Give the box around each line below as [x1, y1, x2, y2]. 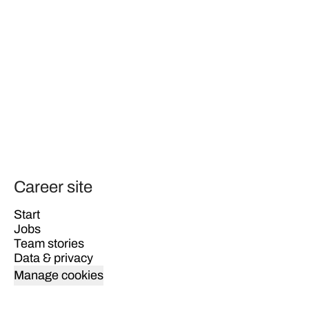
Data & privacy [14, 250, 93, 265]
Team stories [14, 236, 84, 250]
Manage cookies [14, 268, 103, 282]
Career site [14, 177, 92, 196]
